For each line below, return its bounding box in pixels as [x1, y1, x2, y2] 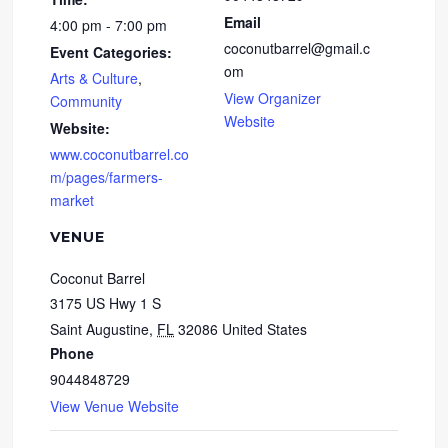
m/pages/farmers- [50, 167, 164, 188]
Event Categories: [50, 42, 173, 63]
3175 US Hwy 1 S [50, 293, 162, 314]
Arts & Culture [50, 68, 139, 89]
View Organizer [224, 88, 321, 109]
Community [50, 91, 123, 112]
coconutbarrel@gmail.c [224, 38, 370, 59]
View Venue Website [50, 396, 180, 417]
